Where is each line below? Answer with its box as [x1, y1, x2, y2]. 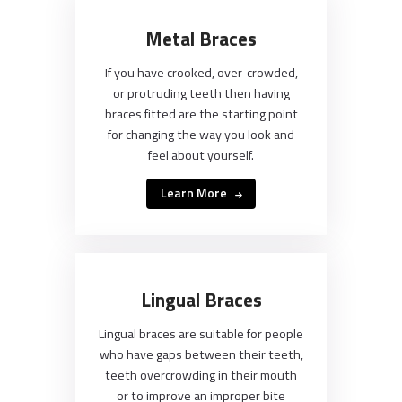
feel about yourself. [148, 145, 254, 166]
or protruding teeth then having [112, 83, 290, 104]
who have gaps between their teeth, [99, 345, 303, 365]
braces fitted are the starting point [104, 104, 298, 125]
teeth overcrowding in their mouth [105, 365, 297, 386]
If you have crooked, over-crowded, [104, 63, 298, 83]
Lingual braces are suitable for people [99, 324, 303, 345]
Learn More [161, 183, 228, 203]
